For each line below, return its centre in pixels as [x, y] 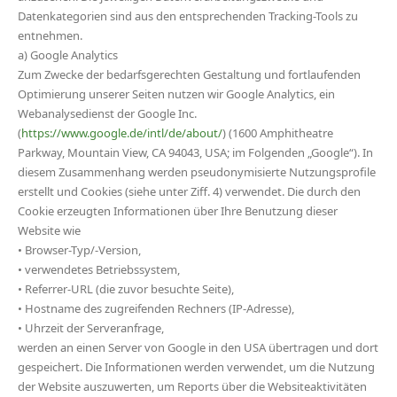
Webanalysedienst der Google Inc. [107, 113]
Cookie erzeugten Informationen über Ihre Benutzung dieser [178, 211]
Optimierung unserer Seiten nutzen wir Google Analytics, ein [176, 94]
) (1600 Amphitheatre [278, 133]
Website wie [49, 230]
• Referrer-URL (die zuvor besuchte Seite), [126, 289]
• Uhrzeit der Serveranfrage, [91, 328]
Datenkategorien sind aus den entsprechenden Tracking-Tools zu [188, 16]
